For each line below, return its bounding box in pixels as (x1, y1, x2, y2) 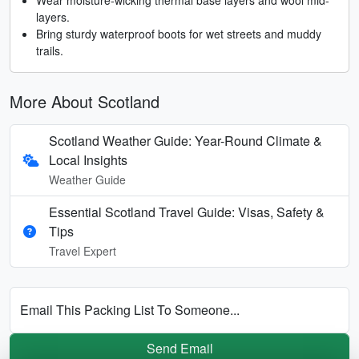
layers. (36, 8, 70, 25)
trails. (36, 42, 63, 58)
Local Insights (49, 150, 128, 169)
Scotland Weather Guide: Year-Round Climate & (49, 131, 323, 150)
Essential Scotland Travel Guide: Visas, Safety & (49, 202, 325, 221)
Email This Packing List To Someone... (20, 300, 240, 319)
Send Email (146, 338, 213, 357)
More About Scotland (10, 89, 159, 113)
